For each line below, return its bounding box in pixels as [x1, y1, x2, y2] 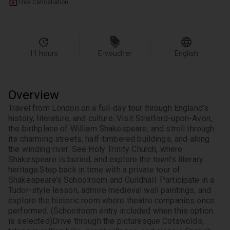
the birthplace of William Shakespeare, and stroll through [8, 124, 215, 133]
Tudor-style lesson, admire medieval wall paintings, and [8, 185, 212, 195]
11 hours [29, 49, 59, 57]
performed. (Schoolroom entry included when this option [8, 206, 214, 216]
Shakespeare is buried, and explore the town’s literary [8, 155, 204, 164]
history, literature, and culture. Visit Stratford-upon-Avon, [8, 113, 212, 123]
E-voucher [98, 49, 132, 57]
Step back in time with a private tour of [40, 165, 181, 175]
